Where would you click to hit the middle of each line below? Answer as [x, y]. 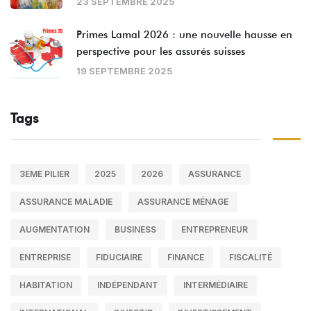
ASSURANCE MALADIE [66, 202]
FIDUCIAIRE [119, 258]
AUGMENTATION [54, 230]
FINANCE [186, 258]
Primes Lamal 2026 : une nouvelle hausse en [184, 35]
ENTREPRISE [45, 258]
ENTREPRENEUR [215, 230]
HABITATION [46, 285]
